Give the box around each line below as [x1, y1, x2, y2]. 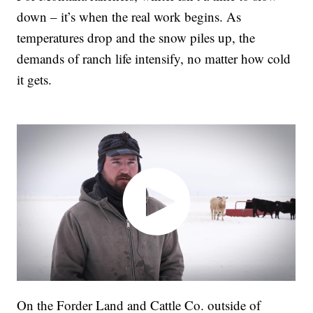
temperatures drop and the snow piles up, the [17, 29, 256, 47]
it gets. [17, 71, 52, 89]
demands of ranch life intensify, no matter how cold [17, 50, 291, 68]
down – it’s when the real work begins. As [17, 8, 242, 26]
